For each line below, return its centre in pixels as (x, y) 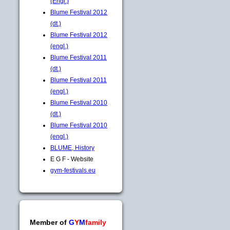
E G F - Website (72, 159)
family (96, 222)
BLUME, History (72, 148)
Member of (48, 222)
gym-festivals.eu (73, 170)
